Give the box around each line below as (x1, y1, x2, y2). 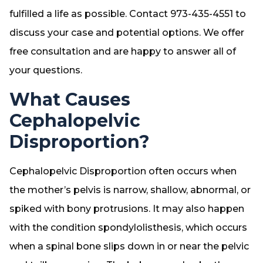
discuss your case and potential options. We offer (9, 27, 244, 38)
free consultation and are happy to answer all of (9, 46, 236, 57)
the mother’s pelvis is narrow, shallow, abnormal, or (9, 184, 251, 195)
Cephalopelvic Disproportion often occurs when (9, 166, 237, 177)
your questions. (9, 65, 82, 76)
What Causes (9, 89, 130, 110)
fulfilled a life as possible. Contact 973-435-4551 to (9, 8, 246, 19)
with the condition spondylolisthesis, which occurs (9, 222, 247, 233)
